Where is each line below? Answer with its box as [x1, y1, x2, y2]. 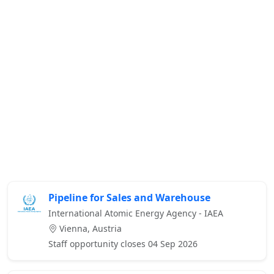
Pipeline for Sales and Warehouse [48, 191, 210, 205]
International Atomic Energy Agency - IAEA [48, 207, 223, 220]
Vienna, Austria [57, 223, 122, 235]
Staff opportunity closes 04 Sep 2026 [48, 238, 198, 250]
